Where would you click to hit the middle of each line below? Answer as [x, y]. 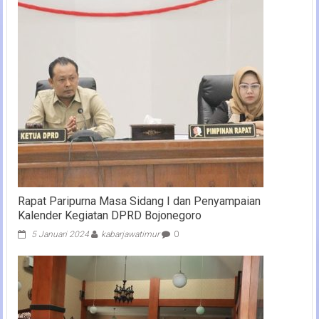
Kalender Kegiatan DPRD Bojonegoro [109, 215]
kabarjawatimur [130, 234]
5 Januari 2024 [60, 234]
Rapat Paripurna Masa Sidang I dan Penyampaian [139, 201]
